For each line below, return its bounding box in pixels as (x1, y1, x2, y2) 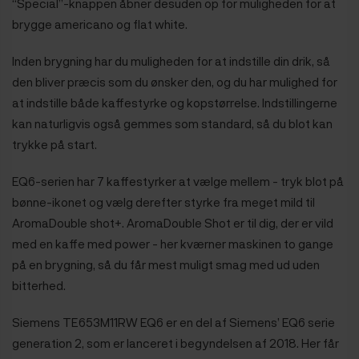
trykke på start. (12, 135, 97, 152)
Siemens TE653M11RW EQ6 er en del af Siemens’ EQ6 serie (12, 313, 335, 330)
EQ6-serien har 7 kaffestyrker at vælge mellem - (12, 172, 280, 189)
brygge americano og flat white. (12, 15, 188, 32)
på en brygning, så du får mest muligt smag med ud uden (12, 256, 320, 272)
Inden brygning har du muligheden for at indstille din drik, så (12, 52, 330, 69)
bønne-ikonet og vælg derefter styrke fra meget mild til (12, 193, 315, 210)
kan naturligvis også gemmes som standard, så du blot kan (12, 115, 333, 131)
